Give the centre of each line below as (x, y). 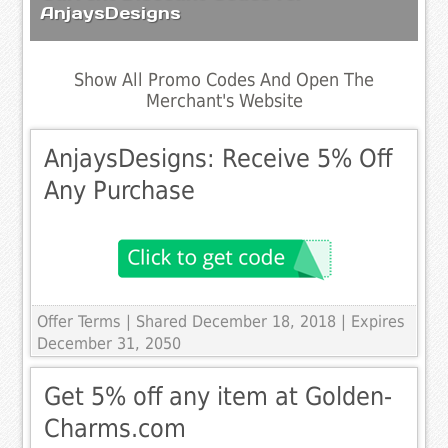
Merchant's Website (224, 100)
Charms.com (115, 429)
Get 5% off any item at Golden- (218, 397)
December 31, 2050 (109, 344)
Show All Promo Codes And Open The (224, 79)
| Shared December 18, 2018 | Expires (266, 322)
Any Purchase (120, 191)
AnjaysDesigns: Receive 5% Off (218, 159)
